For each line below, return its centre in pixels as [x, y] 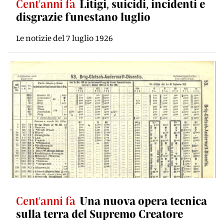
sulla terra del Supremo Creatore [99, 213]
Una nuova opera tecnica [143, 200]
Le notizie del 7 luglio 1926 [64, 38]
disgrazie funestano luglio [83, 16]
